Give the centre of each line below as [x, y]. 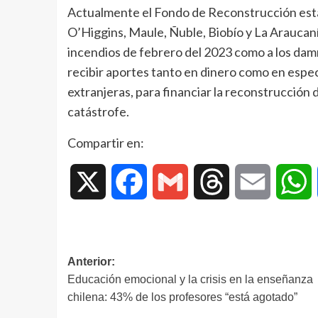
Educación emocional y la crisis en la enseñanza [190, 279]
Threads [249, 181]
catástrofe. [98, 111]
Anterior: [91, 261]
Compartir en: [105, 142]
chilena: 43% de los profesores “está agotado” [182, 297]
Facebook [171, 181]
